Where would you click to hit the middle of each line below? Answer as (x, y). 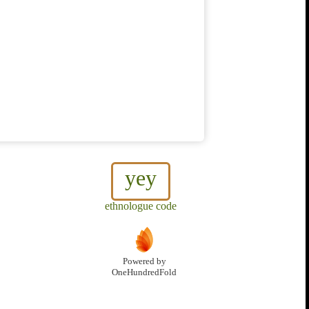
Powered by (144, 262)
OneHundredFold (144, 273)
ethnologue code (141, 206)
